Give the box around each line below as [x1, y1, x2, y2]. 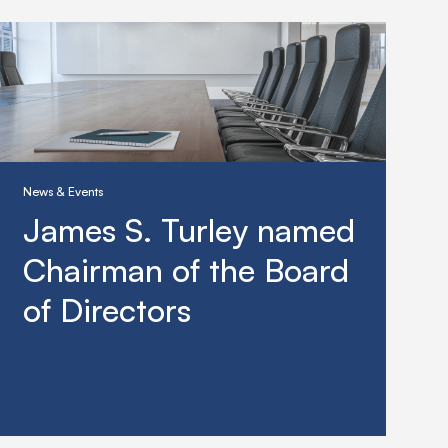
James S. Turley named [22, 210, 355, 251]
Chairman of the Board [22, 250, 349, 291]
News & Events [22, 184, 103, 200]
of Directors [22, 290, 191, 331]
